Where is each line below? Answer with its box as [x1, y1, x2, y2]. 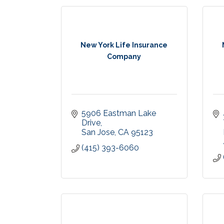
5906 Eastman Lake [81, 108, 156, 118]
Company [107, 52, 141, 60]
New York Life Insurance [80, 40, 168, 49]
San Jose [81, 127, 114, 137]
